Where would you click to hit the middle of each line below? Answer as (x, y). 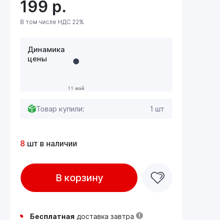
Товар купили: (60, 109)
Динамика (46, 49)
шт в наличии (51, 143)
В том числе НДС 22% (52, 22)
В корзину (79, 178)
